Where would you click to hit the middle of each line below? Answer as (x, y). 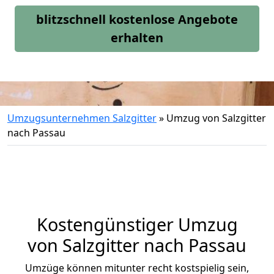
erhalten (137, 38)
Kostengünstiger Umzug (137, 224)
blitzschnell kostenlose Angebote (137, 19)
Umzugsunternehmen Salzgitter (82, 118)
